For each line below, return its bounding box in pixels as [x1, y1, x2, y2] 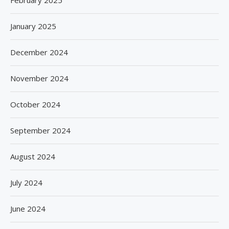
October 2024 [10, 99, 60, 110]
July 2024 [10, 177, 42, 188]
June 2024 [10, 203, 45, 214]
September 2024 [10, 125, 71, 136]
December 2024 [10, 47, 68, 58]
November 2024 [10, 73, 68, 84]
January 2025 [10, 21, 56, 32]
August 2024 [10, 151, 55, 162]
